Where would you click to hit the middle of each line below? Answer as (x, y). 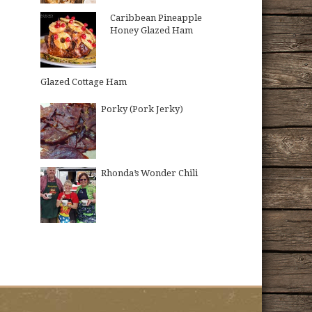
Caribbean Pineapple (156, 18)
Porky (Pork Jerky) (142, 109)
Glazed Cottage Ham (84, 82)
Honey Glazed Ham (152, 30)
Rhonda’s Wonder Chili (150, 173)
